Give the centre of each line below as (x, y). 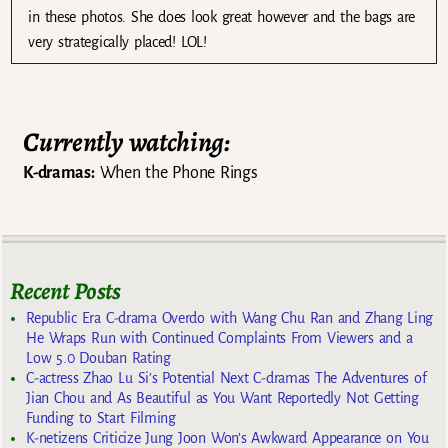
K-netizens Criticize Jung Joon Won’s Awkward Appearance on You (227, 437)
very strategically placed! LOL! (117, 41)
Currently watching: (126, 141)
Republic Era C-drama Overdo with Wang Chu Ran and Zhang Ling (230, 317)
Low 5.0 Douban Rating (98, 357)
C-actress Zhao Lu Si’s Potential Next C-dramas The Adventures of (226, 377)
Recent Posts (65, 290)
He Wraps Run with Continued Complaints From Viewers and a (219, 337)
